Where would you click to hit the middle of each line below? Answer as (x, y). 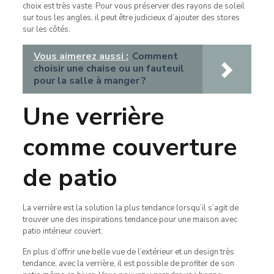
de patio (70, 178)
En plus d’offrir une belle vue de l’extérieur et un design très (128, 252)
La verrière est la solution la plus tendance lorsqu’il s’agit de (130, 208)
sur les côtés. (46, 29)
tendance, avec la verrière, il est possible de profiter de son (128, 264)
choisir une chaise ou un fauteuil (109, 68)
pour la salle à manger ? (90, 81)
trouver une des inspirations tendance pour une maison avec (130, 220)
